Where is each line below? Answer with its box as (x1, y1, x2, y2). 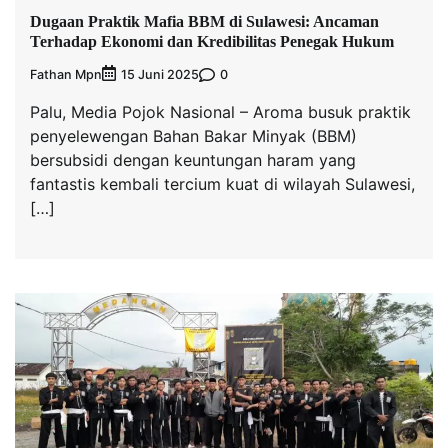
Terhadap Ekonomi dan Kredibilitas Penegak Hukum (30, 33, 394, 51)
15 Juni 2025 (121, 67, 199, 83)
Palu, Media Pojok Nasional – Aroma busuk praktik (30, 102, 411, 123)
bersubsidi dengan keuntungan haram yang (30, 150, 356, 171)
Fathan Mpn (30, 66, 102, 82)
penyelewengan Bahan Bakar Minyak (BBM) (30, 126, 357, 147)
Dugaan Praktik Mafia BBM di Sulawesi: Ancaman (30, 13, 379, 31)
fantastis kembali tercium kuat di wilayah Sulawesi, (30, 174, 415, 195)
